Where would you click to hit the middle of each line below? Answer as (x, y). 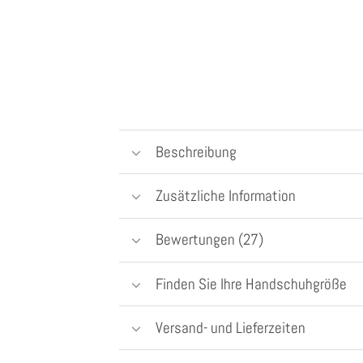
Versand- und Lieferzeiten (230, 327)
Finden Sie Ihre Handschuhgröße (251, 284)
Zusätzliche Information (225, 196)
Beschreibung (196, 152)
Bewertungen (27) (209, 240)
